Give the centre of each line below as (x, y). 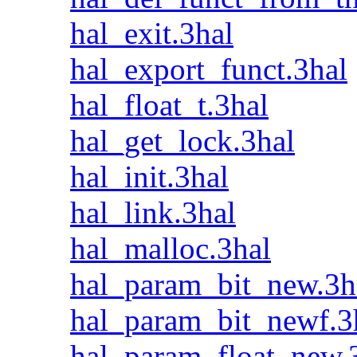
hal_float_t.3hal (169, 105)
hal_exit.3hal (152, 33)
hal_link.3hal (153, 212)
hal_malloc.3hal (171, 248)
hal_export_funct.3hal (209, 69)
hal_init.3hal (149, 177)
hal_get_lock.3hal (182, 141)
